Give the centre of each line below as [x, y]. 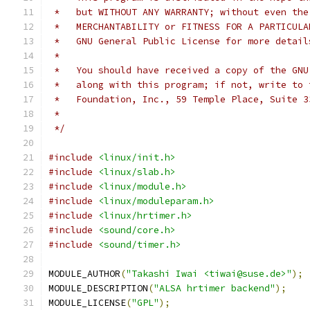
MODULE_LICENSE [87, 303]
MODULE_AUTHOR [84, 274]
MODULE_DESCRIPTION [98, 288]
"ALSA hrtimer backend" [215, 288]
